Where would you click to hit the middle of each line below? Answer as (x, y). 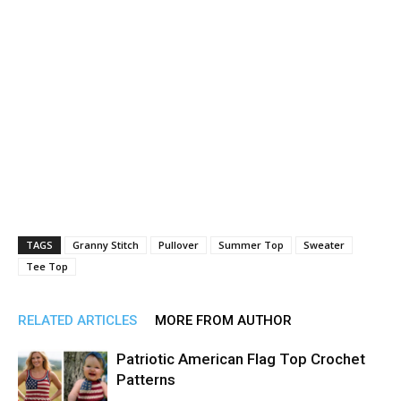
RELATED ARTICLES (77, 320)
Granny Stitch (106, 245)
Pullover (179, 245)
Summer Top (251, 245)
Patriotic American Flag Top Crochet (241, 359)
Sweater (324, 245)
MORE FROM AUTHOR (223, 320)
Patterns (146, 380)
